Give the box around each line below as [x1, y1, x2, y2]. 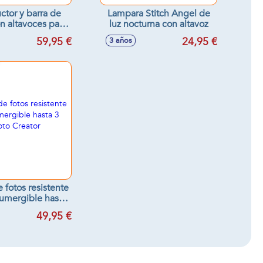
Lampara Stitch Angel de [107, 7, 210, 20]
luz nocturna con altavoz [109, 18, 208, 31]
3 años [109, 35, 132, 46]
